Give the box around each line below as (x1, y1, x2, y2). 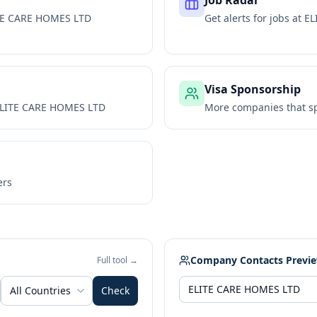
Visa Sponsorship (204, 81, 301, 97)
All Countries (10, 284, 71, 297)
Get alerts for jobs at (204, 11, 304, 25)
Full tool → (97, 254, 138, 266)
